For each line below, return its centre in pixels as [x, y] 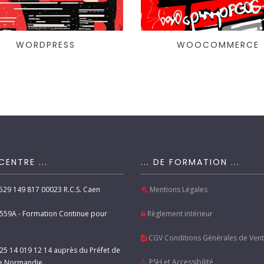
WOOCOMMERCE [218, 45]
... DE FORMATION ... [190, 162]
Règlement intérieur [179, 214]
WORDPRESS [46, 45]
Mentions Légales [178, 190]
